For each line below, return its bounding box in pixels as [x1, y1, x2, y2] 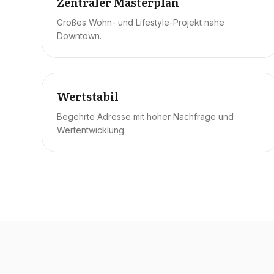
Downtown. [57, 31, 102, 41]
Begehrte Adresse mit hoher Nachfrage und [57, 111, 234, 122]
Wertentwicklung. [57, 125, 126, 135]
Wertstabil [57, 88, 119, 105]
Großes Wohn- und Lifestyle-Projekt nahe [57, 17, 224, 28]
